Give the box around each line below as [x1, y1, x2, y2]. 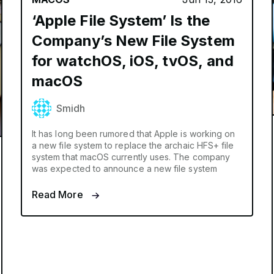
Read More [31, 188, 86, 201]
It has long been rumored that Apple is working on [31, 128, 235, 139]
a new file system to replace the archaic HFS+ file [31, 140, 234, 150]
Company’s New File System [31, 32, 235, 50]
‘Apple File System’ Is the [31, 12, 210, 29]
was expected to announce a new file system [31, 163, 217, 174]
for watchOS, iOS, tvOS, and [31, 52, 234, 70]
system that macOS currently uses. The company [31, 152, 231, 162]
